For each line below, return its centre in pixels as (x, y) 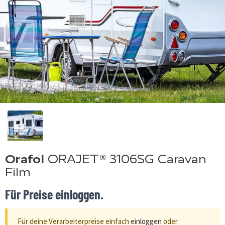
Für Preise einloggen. (54, 194)
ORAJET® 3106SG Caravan (125, 159)
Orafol (25, 159)
